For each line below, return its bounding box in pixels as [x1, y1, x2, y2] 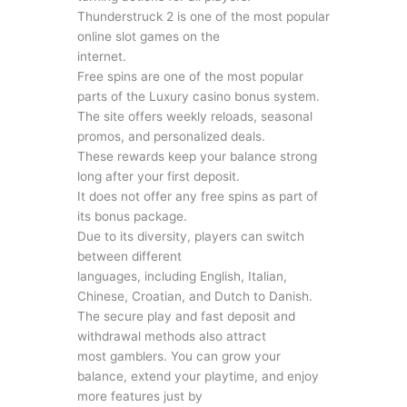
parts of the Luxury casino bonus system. [76, 88, 320, 104]
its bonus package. [76, 208, 187, 223]
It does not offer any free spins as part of [76, 188, 318, 203]
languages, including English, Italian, [76, 268, 287, 283]
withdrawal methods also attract [76, 328, 266, 343]
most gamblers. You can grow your [76, 348, 281, 363]
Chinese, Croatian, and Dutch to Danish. [76, 288, 313, 303]
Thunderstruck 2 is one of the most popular [76, 8, 330, 24]
